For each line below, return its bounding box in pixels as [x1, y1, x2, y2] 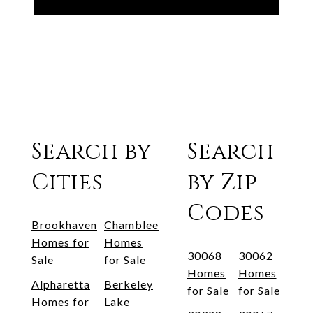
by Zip [187, 167, 258, 198]
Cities [31, 167, 103, 198]
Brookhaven [31, 217, 97, 231]
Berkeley [104, 277, 153, 291]
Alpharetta [31, 277, 90, 291]
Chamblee [104, 217, 159, 231]
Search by [31, 136, 152, 167]
